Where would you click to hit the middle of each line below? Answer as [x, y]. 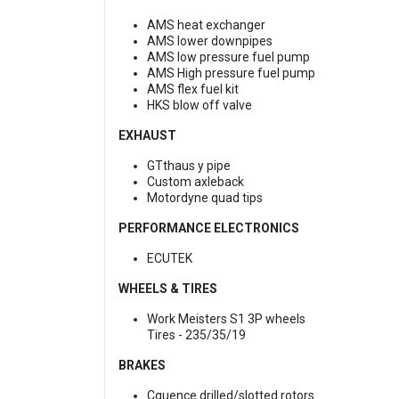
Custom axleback [195, 182]
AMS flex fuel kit [193, 90]
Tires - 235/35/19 [196, 335]
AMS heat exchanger [206, 25]
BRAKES [142, 366]
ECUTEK [170, 259]
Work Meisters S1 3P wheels [226, 319]
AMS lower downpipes [210, 41]
